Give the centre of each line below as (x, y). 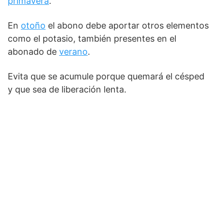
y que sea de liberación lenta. (67, 89)
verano (73, 52)
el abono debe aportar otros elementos (127, 25)
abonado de (33, 52)
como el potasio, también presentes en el (92, 39)
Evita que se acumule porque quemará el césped (106, 76)
